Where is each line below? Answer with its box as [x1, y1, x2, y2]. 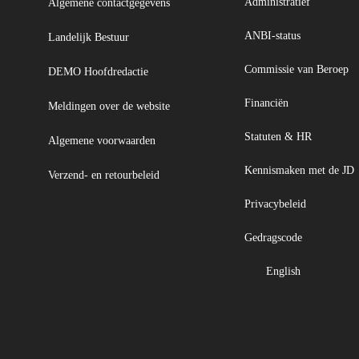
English [265, 265, 304, 277]
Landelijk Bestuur [47, 31, 129, 43]
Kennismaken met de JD [244, 164, 357, 176]
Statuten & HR [244, 131, 315, 143]
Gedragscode [244, 232, 305, 244]
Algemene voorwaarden [47, 135, 155, 147]
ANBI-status [244, 30, 304, 42]
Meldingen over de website [47, 100, 170, 112]
